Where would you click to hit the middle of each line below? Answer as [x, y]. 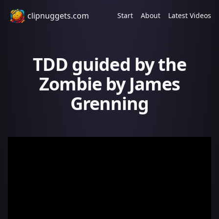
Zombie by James [109, 84]
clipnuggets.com [58, 16]
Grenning [109, 103]
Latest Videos [190, 15]
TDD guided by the [109, 64]
